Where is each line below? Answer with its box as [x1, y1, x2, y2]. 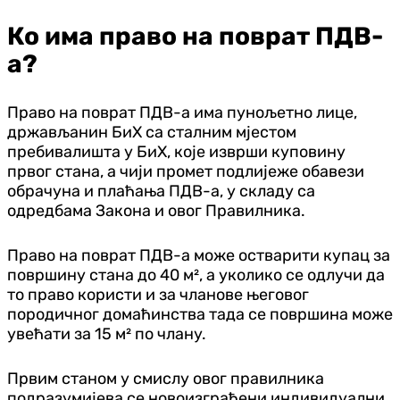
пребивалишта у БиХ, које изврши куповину [7, 141, 346, 162]
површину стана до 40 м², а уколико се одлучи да [7, 264, 385, 285]
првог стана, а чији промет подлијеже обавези [7, 161, 364, 181]
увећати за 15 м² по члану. [7, 323, 206, 344]
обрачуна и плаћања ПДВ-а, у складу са [7, 180, 315, 201]
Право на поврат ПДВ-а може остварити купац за [7, 245, 390, 265]
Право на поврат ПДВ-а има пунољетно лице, [7, 102, 357, 122]
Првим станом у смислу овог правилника [7, 368, 324, 388]
